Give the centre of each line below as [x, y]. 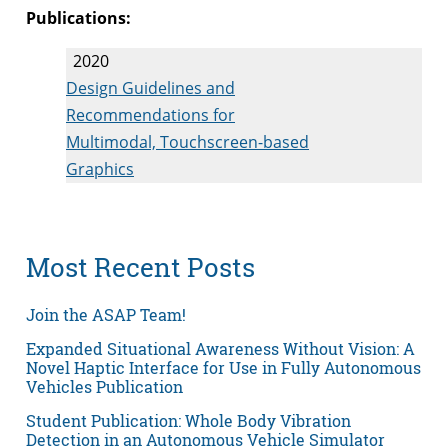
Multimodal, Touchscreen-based [187, 141]
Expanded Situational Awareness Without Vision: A [220, 348]
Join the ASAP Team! [106, 314]
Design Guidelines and [150, 87]
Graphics [100, 168]
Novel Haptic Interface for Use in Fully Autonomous [223, 367]
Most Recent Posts [140, 267]
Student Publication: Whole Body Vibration [188, 420]
